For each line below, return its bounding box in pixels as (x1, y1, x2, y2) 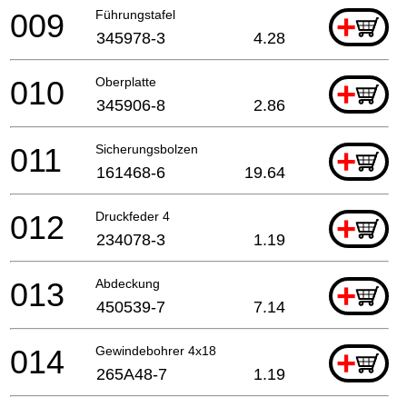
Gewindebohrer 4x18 (95, 342, 216, 358)
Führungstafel (95, 6, 175, 22)
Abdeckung (95, 275, 160, 291)
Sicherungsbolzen (95, 141, 198, 156)
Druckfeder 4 (95, 208, 170, 223)
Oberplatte (95, 74, 156, 89)
